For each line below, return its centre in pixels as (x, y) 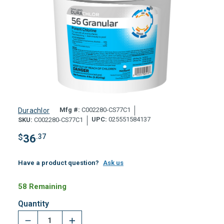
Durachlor (34, 110)
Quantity (33, 204)
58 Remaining (42, 186)
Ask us (113, 162)
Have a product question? (58, 162)
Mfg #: (70, 110)
